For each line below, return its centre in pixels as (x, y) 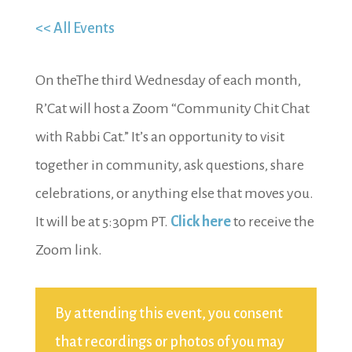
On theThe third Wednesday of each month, (168, 80)
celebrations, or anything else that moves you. (174, 193)
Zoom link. (68, 250)
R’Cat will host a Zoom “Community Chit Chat (172, 108)
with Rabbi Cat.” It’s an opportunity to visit (159, 137)
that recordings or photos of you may (169, 342)
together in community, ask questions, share (169, 165)
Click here (200, 222)
